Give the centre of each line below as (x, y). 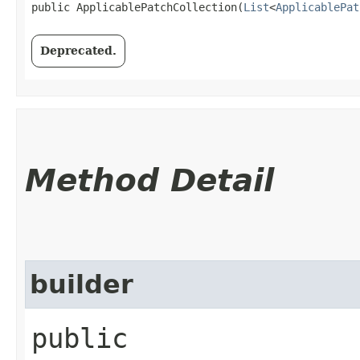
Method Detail (149, 180)
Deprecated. (78, 50)
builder (82, 284)
